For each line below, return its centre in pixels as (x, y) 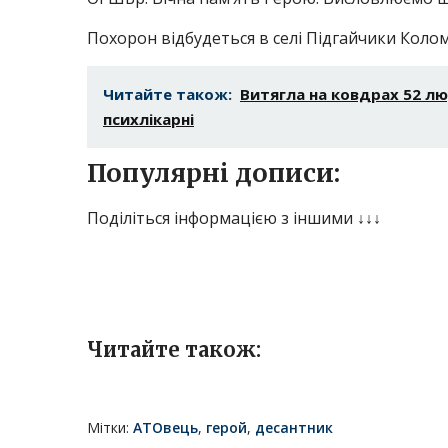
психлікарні (148, 119)
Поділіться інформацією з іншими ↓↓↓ (234, 218)
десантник (294, 427)
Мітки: (110, 427)
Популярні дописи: (213, 173)
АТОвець (165, 427)
